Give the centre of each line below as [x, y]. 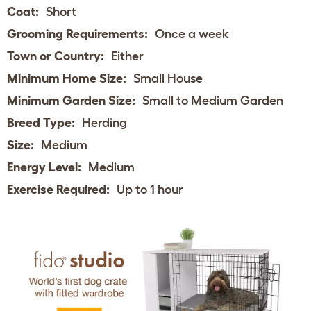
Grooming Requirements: [77, 34]
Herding [104, 123]
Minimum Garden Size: [71, 100]
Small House [168, 78]
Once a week [192, 34]
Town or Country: [56, 56]
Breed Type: [41, 123]
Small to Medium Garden [213, 100]
